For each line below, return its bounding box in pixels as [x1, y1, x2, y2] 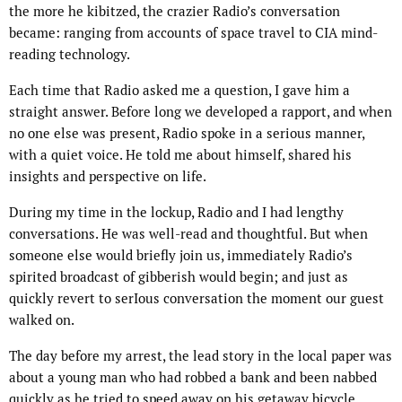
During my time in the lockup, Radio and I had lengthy [9, 204, 344, 222]
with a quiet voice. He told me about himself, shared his [9, 146, 352, 164]
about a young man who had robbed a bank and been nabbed [9, 369, 377, 387]
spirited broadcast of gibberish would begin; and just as [9, 268, 348, 286]
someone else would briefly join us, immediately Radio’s [9, 247, 353, 265]
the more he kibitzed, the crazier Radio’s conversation [9, 3, 340, 21]
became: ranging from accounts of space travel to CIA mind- [9, 24, 378, 42]
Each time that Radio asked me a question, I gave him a [9, 82, 350, 100]
